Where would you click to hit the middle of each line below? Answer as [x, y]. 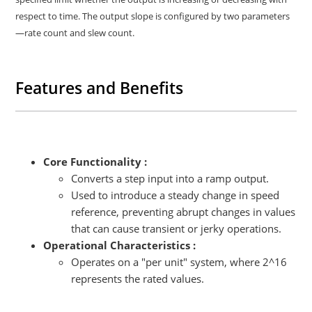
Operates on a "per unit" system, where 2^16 [179, 262]
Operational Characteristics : [120, 245]
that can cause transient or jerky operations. [178, 229]
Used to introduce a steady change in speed [175, 195]
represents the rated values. [138, 279]
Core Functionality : [97, 162]
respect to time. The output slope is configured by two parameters [153, 16]
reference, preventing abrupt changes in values [184, 212]
